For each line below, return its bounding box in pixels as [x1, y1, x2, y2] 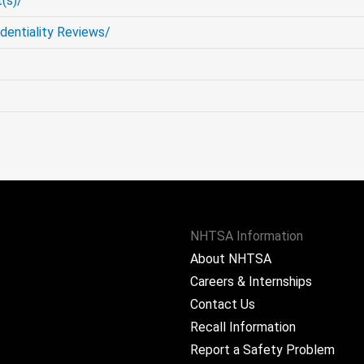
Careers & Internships [190, 274, 312, 289]
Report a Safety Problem [190, 342, 335, 357]
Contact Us [190, 297, 255, 312]
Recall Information [190, 319, 296, 335]
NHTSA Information [190, 228, 303, 244]
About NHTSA [190, 251, 271, 266]
